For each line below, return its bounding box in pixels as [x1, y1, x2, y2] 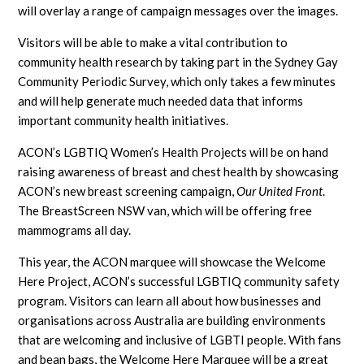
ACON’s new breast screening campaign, [18, 183, 237, 198]
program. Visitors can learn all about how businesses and [18, 292, 322, 308]
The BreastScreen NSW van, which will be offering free [18, 202, 313, 218]
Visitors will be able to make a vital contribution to [18, 34, 288, 50]
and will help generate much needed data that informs [18, 93, 304, 108]
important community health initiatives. [18, 112, 229, 128]
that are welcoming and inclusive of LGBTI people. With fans [18, 331, 342, 347]
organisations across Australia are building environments [18, 312, 327, 327]
